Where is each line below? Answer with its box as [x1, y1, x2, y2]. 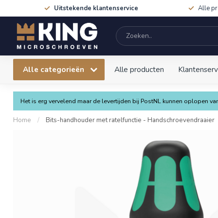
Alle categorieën [23, 64, 86, 74]
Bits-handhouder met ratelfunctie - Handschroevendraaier [46, 116, 215, 125]
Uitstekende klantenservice [54, 4, 138, 13]
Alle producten [114, 64, 164, 74]
